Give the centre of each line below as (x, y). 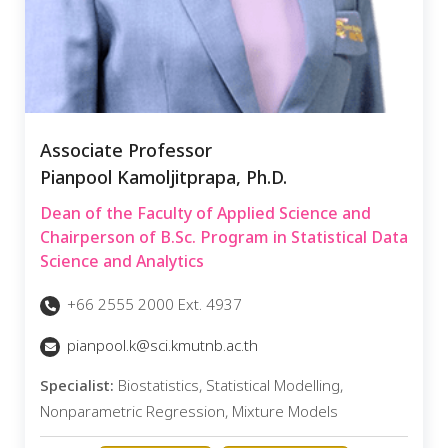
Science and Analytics (122, 262)
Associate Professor (126, 152)
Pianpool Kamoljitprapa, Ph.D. (163, 179)
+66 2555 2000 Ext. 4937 (152, 306)
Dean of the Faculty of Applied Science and (205, 214)
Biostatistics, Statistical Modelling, (228, 387)
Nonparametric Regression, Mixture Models (189, 413)
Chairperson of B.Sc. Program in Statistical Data (224, 238)
